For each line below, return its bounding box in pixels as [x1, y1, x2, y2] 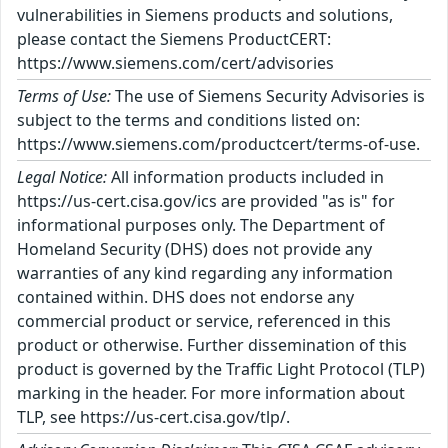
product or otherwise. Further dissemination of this [17, 333, 407, 356]
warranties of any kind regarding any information [17, 261, 393, 284]
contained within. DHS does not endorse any [17, 285, 354, 308]
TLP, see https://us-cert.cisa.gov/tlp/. [17, 405, 290, 428]
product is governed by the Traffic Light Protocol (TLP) [17, 357, 425, 380]
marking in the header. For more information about [17, 381, 405, 404]
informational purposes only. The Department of [17, 213, 385, 236]
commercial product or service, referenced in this [17, 309, 391, 332]
